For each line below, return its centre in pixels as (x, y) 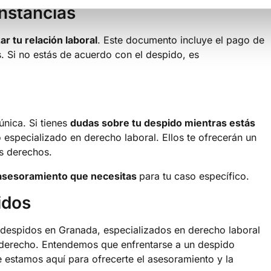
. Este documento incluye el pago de (181, 40)
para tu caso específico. (194, 176)
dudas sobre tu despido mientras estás (163, 122)
